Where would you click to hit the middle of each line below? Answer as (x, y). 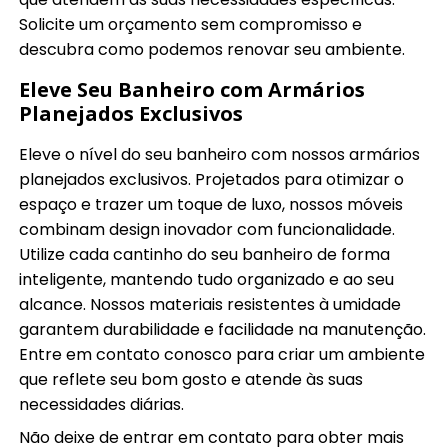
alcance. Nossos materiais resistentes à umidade (210, 305)
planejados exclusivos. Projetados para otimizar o (212, 180)
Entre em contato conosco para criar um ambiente (222, 355)
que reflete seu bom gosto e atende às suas (191, 380)
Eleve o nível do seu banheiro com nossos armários (220, 155)
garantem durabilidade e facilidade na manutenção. (223, 330)
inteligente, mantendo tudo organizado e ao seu (207, 280)
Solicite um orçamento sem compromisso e (191, 25)
